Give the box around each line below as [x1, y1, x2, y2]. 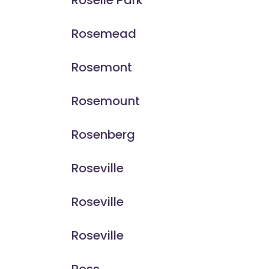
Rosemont [71, 59, 132, 76]
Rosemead [71, 25, 136, 43]
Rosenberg [71, 126, 135, 144]
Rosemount [71, 92, 140, 110]
